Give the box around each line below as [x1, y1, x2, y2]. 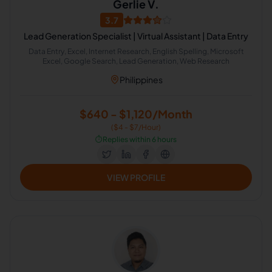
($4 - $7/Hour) [111, 123, 161, 132]
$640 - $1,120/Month [80, 107, 192, 121]
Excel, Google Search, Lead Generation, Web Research [42, 56, 229, 66]
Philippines [119, 74, 163, 85]
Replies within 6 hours [103, 135, 177, 144]
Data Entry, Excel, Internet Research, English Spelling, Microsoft [28, 47, 244, 56]
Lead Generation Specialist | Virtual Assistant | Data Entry [24, 30, 248, 41]
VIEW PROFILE [107, 172, 165, 183]
